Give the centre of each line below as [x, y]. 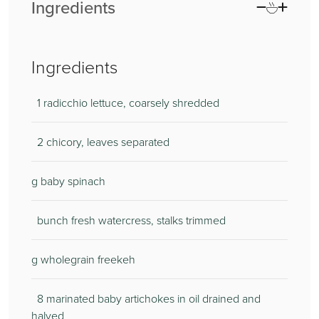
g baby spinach [68, 181]
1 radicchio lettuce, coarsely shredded [125, 103]
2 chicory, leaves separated [100, 142]
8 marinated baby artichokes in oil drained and [146, 298]
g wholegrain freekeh [83, 259]
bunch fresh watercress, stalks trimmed [129, 220]
